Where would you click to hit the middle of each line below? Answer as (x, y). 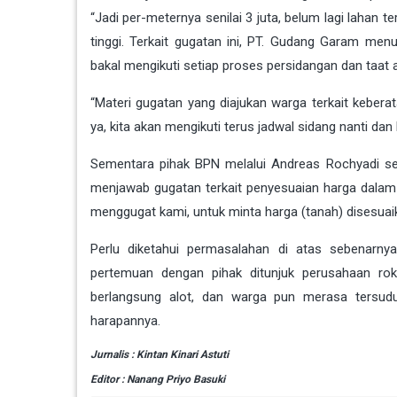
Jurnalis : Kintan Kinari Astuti (160, 354)
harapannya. (125, 320)
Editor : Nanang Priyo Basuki (158, 379)
